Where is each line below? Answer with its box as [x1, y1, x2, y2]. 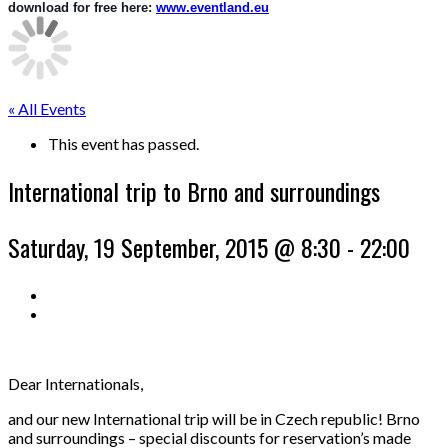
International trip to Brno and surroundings [8, 172, 380, 209]
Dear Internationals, [8, 373, 143, 393]
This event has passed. [48, 134, 199, 153]
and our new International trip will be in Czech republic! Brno [8, 408, 420, 428]
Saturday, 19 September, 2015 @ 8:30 [8, 228, 341, 265]
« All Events [8, 99, 86, 118]
